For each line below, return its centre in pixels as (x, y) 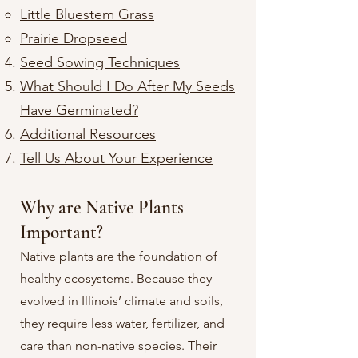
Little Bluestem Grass (87, 14)
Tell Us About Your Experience (116, 158)
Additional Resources (88, 134)
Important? (62, 233)
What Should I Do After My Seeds (127, 86)
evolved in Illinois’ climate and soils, (121, 301)
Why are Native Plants (102, 208)
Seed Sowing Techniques (100, 62)
